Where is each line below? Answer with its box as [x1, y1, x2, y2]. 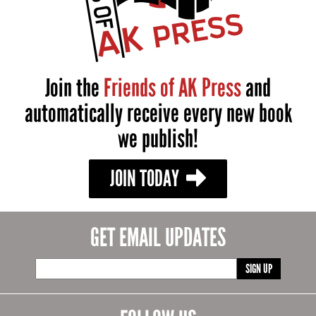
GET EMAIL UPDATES [90, 223, 226, 254]
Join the [45, 73, 104, 104]
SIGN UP [245, 261, 272, 277]
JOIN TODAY [110, 165, 183, 193]
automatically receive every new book [24, 99, 292, 130]
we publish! [118, 124, 198, 155]
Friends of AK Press [104, 73, 241, 104]
